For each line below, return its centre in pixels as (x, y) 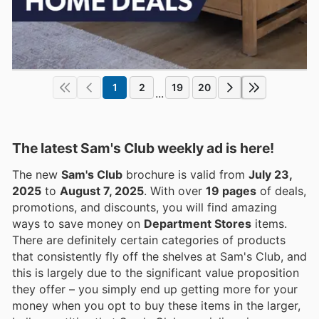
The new (37, 174)
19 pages (231, 190)
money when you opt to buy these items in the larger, (156, 305)
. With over (178, 190)
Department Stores (198, 223)
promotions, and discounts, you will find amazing (145, 207)
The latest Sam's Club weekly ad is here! (143, 148)
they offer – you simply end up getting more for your (155, 289)
